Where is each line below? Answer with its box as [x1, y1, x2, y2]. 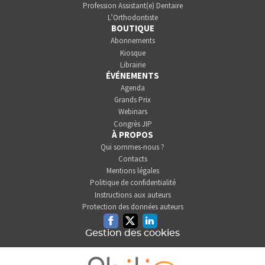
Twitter [129, 219, 151, 230]
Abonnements [110, 35, 155, 46]
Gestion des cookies [85, 228, 180, 238]
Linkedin [148, 219, 176, 230]
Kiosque [119, 47, 146, 58]
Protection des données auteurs [82, 201, 183, 212]
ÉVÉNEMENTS [106, 69, 159, 81]
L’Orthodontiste [107, 12, 158, 23]
